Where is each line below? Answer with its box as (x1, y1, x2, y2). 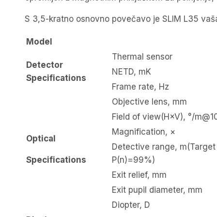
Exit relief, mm (112, 170, 167, 180)
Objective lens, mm (112, 97, 187, 107)
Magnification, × (112, 127, 175, 137)
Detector (26, 60, 63, 70)
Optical (26, 134, 56, 144)
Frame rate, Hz (112, 82, 169, 92)
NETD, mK (112, 67, 151, 77)
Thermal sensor (112, 52, 172, 62)
